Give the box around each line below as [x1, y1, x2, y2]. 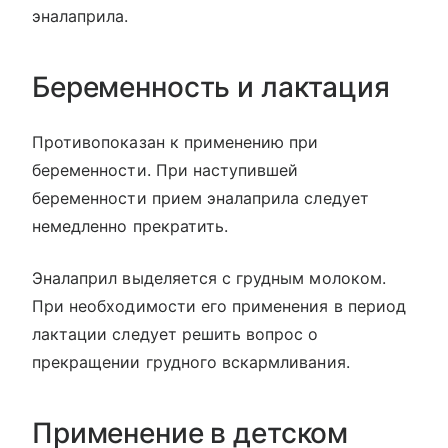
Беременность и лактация [32, 70, 390, 105]
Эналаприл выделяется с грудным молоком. [32, 268, 386, 289]
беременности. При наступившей [32, 160, 299, 181]
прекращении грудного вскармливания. [32, 352, 350, 373]
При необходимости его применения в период [32, 296, 406, 317]
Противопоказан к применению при [32, 132, 319, 153]
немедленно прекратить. [32, 216, 229, 237]
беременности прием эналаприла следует [32, 188, 369, 209]
